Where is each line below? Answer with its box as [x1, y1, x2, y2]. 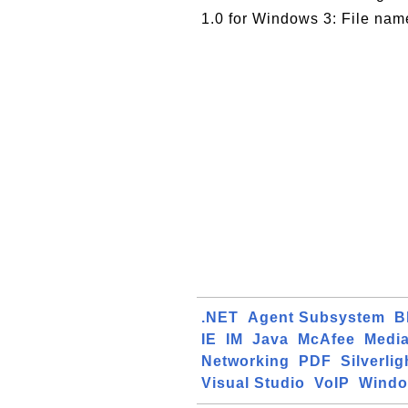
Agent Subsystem [248, 310, 385, 325]
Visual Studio [201, 375, 305, 391]
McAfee [298, 331, 355, 347]
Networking [201, 353, 290, 369]
